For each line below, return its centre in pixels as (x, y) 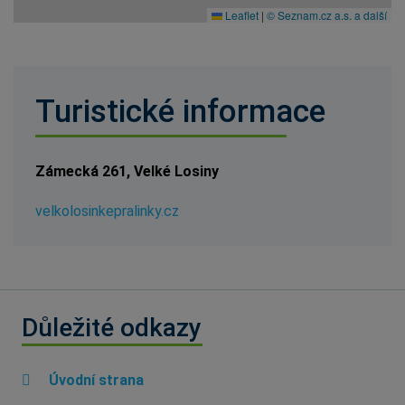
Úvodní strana (94, 380)
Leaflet (240, 14)
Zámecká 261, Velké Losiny (127, 171)
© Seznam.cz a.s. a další (327, 14)
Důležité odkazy (112, 327)
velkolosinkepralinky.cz (107, 211)
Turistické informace (180, 111)
